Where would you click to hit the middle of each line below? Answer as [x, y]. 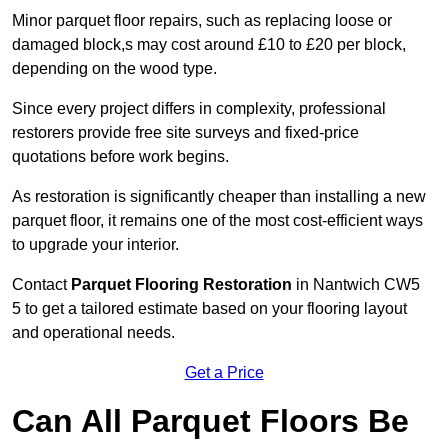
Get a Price [224, 373]
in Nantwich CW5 [356, 285]
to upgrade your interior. [95, 245]
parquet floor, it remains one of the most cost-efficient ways [217, 221]
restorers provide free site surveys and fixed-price [185, 133]
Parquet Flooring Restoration [181, 285]
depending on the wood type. [114, 69]
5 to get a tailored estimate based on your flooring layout [209, 309]
